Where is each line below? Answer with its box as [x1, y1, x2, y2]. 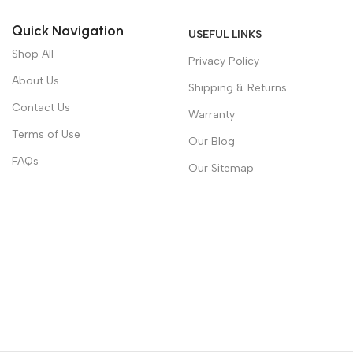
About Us [12, 73, 59, 87]
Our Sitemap [188, 161, 254, 175]
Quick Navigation [12, 21, 124, 39]
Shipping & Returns [188, 80, 287, 95]
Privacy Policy [188, 54, 259, 68]
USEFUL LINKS [188, 27, 262, 41]
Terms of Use [12, 127, 80, 141]
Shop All [12, 46, 54, 61]
